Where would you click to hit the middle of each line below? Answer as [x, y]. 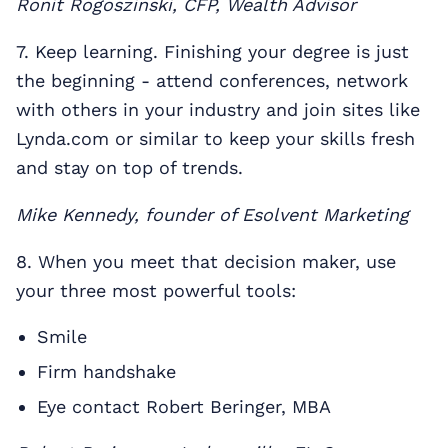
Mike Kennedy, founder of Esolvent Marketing [212, 214]
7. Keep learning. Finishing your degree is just [212, 51]
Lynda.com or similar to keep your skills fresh [215, 138]
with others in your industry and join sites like [218, 109]
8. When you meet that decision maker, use [206, 261]
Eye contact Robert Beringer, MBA [183, 406]
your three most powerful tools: [156, 290]
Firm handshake [106, 371]
